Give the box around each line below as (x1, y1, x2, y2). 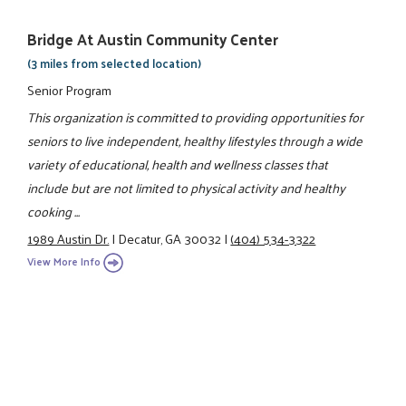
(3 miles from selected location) (27, 53, 202, 74)
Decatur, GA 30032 (118, 227, 222, 251)
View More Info (27, 251, 101, 271)
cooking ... (27, 198, 81, 223)
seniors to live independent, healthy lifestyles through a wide (27, 128, 363, 152)
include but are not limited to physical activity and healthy (27, 175, 346, 199)
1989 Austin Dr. (27, 227, 110, 251)
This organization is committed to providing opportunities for (27, 104, 364, 129)
